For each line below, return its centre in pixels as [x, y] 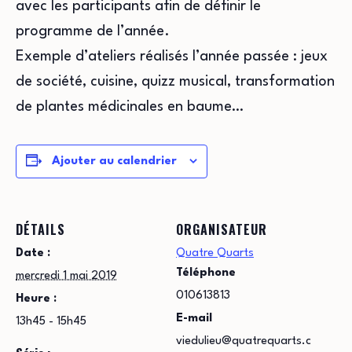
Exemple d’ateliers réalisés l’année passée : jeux [172, 56]
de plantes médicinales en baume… [130, 106]
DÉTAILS [40, 229]
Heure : [36, 299]
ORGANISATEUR [222, 229]
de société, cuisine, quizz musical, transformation [175, 81]
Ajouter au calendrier [114, 161]
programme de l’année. [93, 31]
